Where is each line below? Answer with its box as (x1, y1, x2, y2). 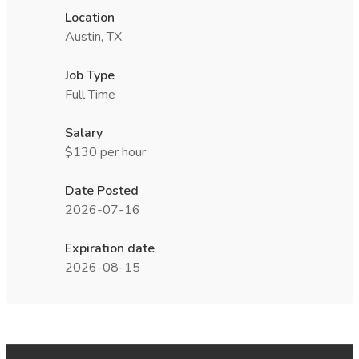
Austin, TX (65, 28, 122, 46)
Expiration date (65, 240, 155, 257)
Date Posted (65, 182, 139, 200)
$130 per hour (65, 143, 146, 161)
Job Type (65, 67, 115, 84)
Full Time (65, 86, 115, 103)
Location (65, 9, 115, 26)
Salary (65, 124, 103, 142)
